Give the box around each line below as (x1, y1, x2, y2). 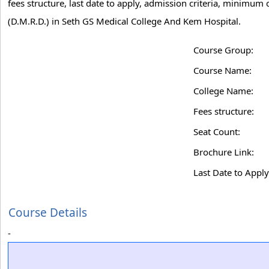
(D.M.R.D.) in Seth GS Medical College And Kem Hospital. (8, 15, 241, 27)
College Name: (193, 85, 253, 97)
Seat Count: (193, 125, 240, 138)
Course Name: (193, 64, 252, 76)
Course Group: (193, 44, 253, 56)
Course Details (8, 205, 87, 220)
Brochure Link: (193, 146, 254, 158)
